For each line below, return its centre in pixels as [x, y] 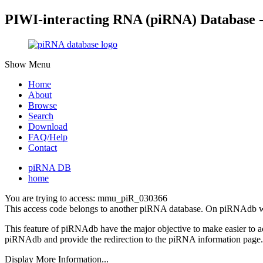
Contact [43, 147]
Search [41, 116]
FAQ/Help [48, 137]
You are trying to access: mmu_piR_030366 [86, 198]
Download [48, 126]
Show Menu [28, 64]
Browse [43, 105]
